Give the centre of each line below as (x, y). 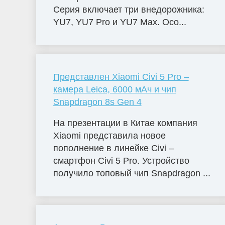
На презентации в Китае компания (125, 123)
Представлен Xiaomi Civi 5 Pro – (121, 77)
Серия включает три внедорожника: (129, 9)
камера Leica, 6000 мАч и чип (115, 89)
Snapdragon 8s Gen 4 (97, 102)
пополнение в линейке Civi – (113, 148)
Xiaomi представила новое (109, 135)
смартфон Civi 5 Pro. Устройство (121, 160)
